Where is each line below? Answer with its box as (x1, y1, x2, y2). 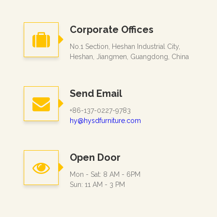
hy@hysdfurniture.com (70, 116, 141, 124)
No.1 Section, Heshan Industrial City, (70, 42, 181, 50)
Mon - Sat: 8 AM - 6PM (70, 170, 141, 178)
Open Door (70, 151, 121, 163)
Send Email (70, 87, 123, 99)
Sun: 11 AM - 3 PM (70, 180, 125, 188)
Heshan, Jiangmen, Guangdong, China (70, 52, 189, 61)
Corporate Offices (70, 23, 154, 35)
